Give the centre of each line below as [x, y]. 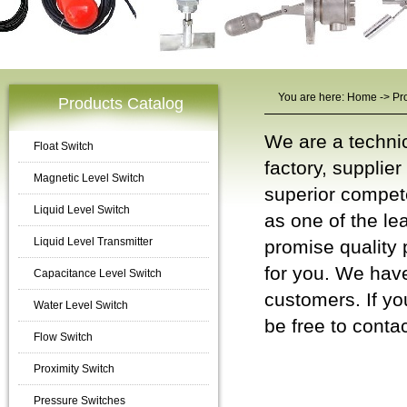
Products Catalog [120, 104]
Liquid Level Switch [82, 210]
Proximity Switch [74, 369]
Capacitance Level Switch [98, 273]
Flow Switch [63, 337]
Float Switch [64, 146]
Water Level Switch [81, 305]
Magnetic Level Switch [89, 178]
